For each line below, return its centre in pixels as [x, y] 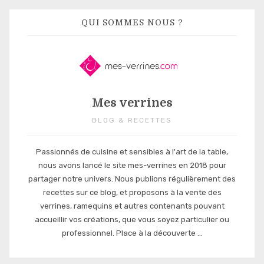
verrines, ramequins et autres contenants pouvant [132, 206]
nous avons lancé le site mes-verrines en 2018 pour [132, 166]
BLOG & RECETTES [132, 121]
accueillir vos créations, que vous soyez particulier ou [132, 220]
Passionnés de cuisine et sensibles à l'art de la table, [132, 152]
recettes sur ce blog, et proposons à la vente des [132, 193]
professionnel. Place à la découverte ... [132, 233]
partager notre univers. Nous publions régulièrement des [132, 179]
